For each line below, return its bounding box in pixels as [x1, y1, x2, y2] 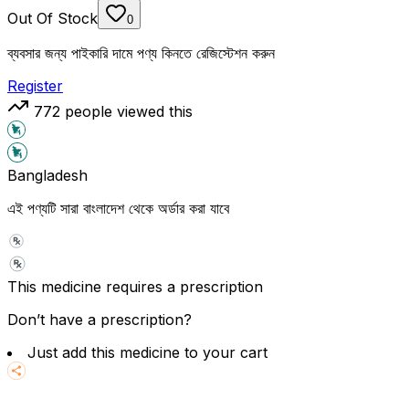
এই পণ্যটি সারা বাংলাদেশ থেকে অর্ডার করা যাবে [7, 198, 229, 217]
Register [7, 76, 63, 95]
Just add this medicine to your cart [27, 342, 267, 362]
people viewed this [60, 101, 193, 121]
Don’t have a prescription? [7, 309, 192, 329]
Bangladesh [7, 165, 88, 184]
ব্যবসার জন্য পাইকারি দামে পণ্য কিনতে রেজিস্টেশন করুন [7, 43, 275, 62]
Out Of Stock [7, 8, 98, 27]
